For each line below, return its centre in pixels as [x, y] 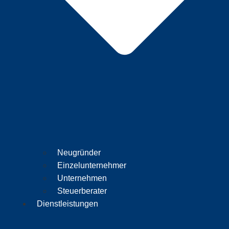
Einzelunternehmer [92, 166]
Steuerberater [82, 191]
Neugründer [79, 153]
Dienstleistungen [68, 204]
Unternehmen [82, 178]
